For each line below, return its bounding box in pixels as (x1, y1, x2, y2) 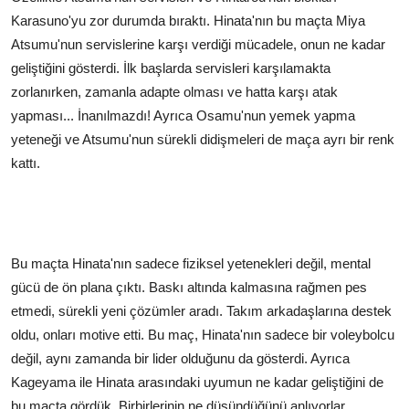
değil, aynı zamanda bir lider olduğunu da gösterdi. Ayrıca (11, 350, 350, 366)
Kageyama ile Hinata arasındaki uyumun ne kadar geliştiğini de (11, 373, 383, 390)
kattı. (11, 154, 40, 171)
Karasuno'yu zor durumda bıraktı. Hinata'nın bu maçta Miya (11, 12, 365, 28)
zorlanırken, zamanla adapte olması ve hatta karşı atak (11, 83, 338, 100)
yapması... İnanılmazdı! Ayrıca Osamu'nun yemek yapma (11, 107, 355, 123)
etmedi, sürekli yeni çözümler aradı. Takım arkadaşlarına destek (11, 302, 392, 319)
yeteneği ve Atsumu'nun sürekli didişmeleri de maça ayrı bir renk (11, 131, 394, 147)
